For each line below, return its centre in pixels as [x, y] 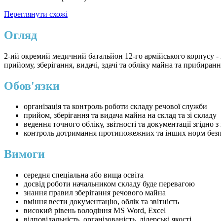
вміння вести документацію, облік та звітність [101, 202]
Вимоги [24, 154]
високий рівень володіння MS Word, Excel [95, 211]
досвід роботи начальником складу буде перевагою [109, 184]
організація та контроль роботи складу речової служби [115, 107]
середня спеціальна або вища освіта [84, 175]
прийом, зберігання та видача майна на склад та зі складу [120, 115]
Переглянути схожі [36, 14]
